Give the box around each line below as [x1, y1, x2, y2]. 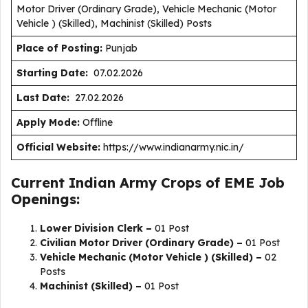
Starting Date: [16, 67, 88, 79]
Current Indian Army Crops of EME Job [11, 174, 285, 191]
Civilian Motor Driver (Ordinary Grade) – [40, 236, 243, 249]
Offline [80, 116, 121, 129]
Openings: [11, 190, 80, 208]
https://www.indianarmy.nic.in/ [100, 141, 244, 153]
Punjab [102, 42, 140, 54]
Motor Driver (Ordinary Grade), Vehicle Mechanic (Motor [16, 3, 276, 15]
